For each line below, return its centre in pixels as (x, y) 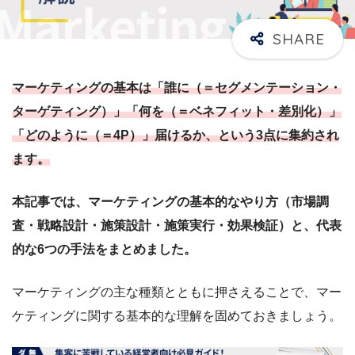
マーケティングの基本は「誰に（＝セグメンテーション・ (177, 87)
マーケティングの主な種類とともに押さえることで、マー (177, 292)
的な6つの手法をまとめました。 (104, 249)
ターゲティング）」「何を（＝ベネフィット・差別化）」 (177, 111)
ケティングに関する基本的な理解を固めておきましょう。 (177, 315)
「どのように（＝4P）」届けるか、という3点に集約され (176, 135)
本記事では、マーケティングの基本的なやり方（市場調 (170, 201)
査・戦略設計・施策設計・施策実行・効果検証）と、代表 (177, 225)
